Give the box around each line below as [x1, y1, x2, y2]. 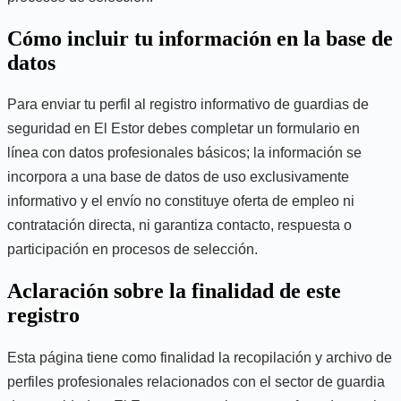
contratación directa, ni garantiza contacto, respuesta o [7, 218, 352, 234]
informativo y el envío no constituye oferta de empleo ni [7, 193, 354, 209]
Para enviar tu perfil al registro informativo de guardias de [7, 97, 369, 113]
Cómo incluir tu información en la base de [7, 26, 393, 50]
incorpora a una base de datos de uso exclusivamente [7, 169, 349, 185]
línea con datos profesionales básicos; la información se [7, 145, 362, 161]
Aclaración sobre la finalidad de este [7, 279, 341, 303]
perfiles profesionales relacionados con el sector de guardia [7, 374, 385, 390]
